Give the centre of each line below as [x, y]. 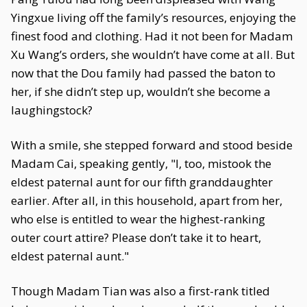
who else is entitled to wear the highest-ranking [138, 219]
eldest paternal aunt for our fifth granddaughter [142, 182]
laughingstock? [52, 110]
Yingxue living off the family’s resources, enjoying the [153, 17]
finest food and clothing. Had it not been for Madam [152, 36]
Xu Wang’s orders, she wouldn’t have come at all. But [153, 54]
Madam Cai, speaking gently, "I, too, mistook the [141, 163]
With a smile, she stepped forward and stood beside [152, 145]
